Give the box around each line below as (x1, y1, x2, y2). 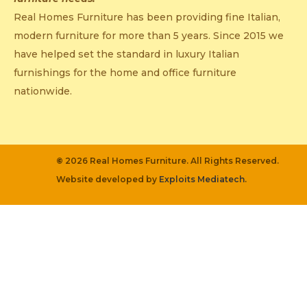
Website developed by (56, 174, 159, 185)
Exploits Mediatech (159, 174, 245, 185)
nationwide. (14, 84, 72, 97)
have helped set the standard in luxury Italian (14, 47, 239, 60)
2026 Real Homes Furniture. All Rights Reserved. (63, 156, 279, 167)
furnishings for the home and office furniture (14, 66, 236, 79)
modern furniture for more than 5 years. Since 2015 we (14, 29, 284, 42)
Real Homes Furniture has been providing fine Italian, (14, 10, 280, 23)
